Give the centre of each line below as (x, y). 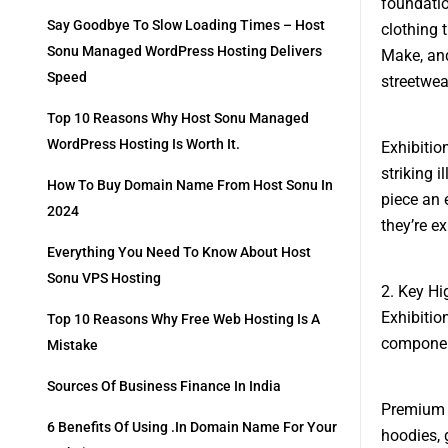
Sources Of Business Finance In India (164, 386)
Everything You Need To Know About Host (179, 252)
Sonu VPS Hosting (104, 278)
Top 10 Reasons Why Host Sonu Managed (178, 118)
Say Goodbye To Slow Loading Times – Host (186, 25)
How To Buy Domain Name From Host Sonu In (190, 185)
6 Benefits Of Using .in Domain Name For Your (192, 427)
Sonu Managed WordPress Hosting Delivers (184, 51)
